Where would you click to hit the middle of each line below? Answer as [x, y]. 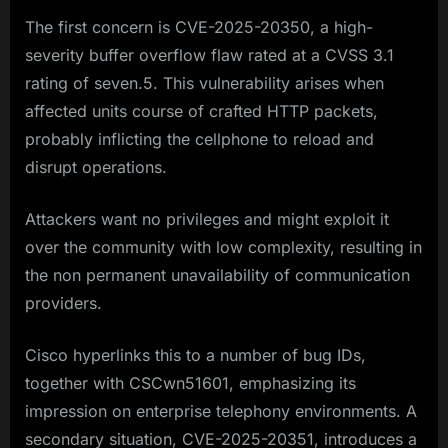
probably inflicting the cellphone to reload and [199, 139]
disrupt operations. [96, 167]
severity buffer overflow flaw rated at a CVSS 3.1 [209, 55]
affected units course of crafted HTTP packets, [201, 111]
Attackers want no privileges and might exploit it [207, 219]
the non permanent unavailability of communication [217, 275]
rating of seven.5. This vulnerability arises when [204, 83]
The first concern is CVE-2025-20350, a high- [199, 27]
